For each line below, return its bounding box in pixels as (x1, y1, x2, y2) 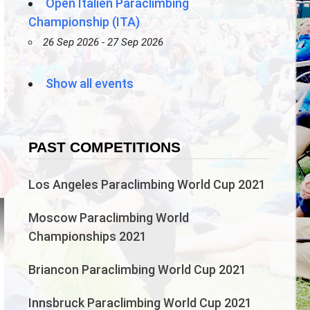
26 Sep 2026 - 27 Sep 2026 (43, 35, 164, 48)
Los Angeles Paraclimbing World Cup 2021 (28, 176, 266, 192)
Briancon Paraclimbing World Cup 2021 (28, 262, 247, 277)
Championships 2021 (28, 228, 147, 244)
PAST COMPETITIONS (28, 138, 181, 155)
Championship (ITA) (28, 14, 140, 29)
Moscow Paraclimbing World (28, 210, 190, 225)
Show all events (46, 75, 134, 91)
